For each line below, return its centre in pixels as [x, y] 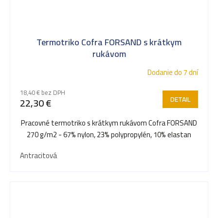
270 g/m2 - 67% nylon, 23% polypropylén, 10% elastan [109, 134]
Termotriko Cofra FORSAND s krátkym [109, 42]
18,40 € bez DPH [43, 92]
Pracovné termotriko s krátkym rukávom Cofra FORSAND [109, 123]
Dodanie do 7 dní [173, 72]
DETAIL [180, 99]
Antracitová [38, 155]
